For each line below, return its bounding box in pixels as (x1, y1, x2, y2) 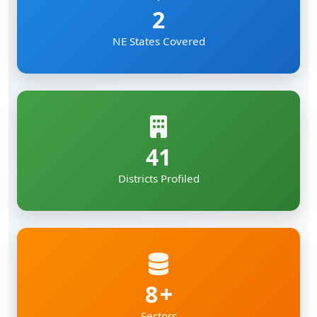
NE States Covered (112, 20, 205, 35)
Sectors (140, 294, 177, 309)
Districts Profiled (117, 157, 200, 172)
